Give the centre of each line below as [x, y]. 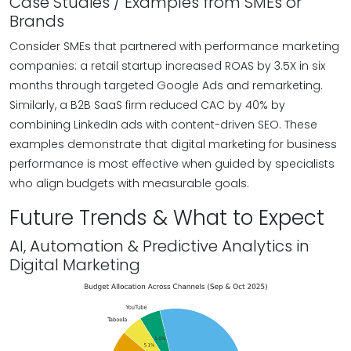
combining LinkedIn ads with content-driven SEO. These [163, 125]
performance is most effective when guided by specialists [172, 164]
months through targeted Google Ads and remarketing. [166, 85]
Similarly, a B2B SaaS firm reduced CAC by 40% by [147, 105]
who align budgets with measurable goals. [129, 183]
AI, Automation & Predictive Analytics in [159, 246]
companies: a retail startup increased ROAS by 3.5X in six [167, 66]
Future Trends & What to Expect [167, 218]
